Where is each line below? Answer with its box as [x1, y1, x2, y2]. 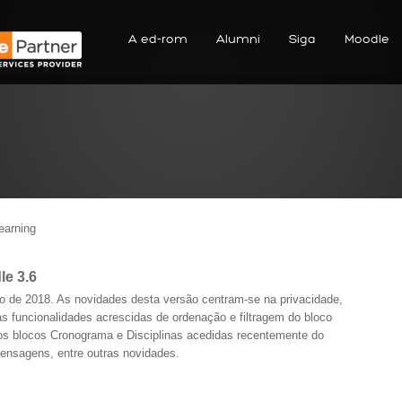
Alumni [216, 32, 260, 46]
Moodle [345, 32, 389, 46]
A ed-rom [128, 32, 188, 46]
